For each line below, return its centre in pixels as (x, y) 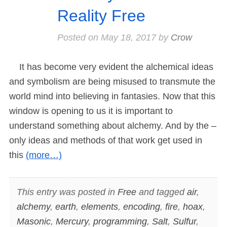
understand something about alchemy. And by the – (113, 125)
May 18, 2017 (128, 37)
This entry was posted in (67, 192)
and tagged (161, 192)
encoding (141, 207)
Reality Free (101, 15)
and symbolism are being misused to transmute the (112, 81)
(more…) (44, 155)
